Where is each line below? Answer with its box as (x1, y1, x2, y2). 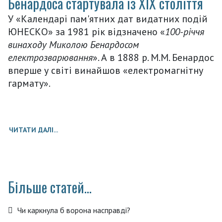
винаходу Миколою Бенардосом (8, 38, 139, 51)
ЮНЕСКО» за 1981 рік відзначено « (8, 25, 165, 38)
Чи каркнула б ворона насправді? (15, 205, 130, 215)
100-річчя (165, 25, 204, 38)
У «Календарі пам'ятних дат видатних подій (8, 12, 208, 25)
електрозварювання (8, 51, 93, 64)
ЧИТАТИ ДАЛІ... (9, 125, 58, 134)
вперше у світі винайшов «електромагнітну (8, 63, 203, 77)
